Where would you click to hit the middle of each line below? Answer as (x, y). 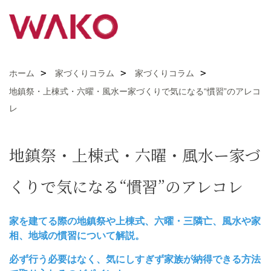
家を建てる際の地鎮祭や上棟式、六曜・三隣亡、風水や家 (135, 221)
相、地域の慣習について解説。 (77, 236)
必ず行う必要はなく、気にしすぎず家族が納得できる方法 (135, 259)
